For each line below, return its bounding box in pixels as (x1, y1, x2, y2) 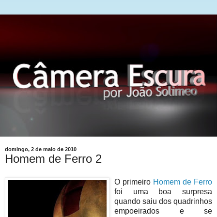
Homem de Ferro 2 (5, 152, 102, 165)
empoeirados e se (114, 206, 212, 215)
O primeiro (114, 177, 153, 186)
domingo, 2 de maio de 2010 (5, 146, 77, 152)
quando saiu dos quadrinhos (114, 197, 212, 205)
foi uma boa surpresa (114, 187, 212, 196)
